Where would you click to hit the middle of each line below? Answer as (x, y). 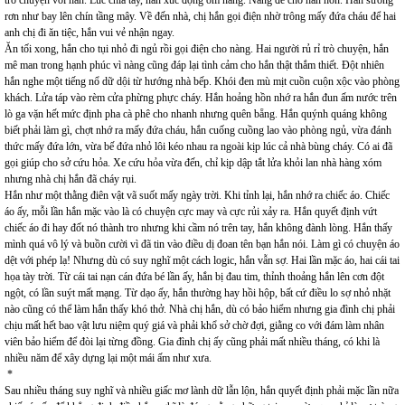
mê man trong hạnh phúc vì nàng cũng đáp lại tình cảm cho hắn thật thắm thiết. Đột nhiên (194, 65)
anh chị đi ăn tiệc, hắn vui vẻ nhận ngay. (89, 33)
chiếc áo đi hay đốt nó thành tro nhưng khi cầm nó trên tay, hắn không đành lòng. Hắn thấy (198, 228)
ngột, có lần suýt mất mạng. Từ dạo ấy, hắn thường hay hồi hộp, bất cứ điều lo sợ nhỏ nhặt (198, 293)
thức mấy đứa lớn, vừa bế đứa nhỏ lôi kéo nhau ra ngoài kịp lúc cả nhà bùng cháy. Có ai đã (198, 146)
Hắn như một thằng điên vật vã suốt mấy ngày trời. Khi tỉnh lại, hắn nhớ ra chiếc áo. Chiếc (197, 195)
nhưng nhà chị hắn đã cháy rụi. (71, 179)
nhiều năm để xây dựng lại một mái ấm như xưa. (108, 358)
